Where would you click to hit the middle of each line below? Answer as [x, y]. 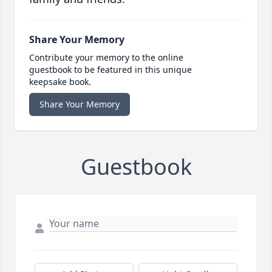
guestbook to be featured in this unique [110, 70]
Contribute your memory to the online [106, 58]
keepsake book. [60, 82]
